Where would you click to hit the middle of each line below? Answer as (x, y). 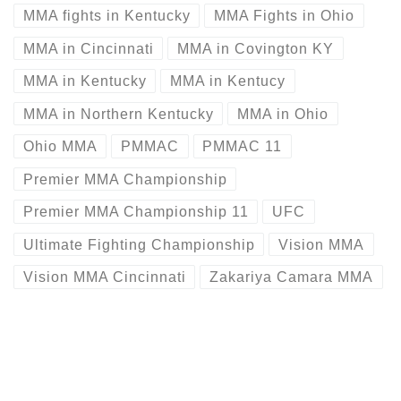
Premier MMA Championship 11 (136, 212)
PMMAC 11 (243, 147)
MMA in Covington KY (256, 48)
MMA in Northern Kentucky (118, 114)
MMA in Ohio (283, 114)
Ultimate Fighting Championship (139, 244)
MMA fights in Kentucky (107, 16)
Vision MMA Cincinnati (104, 277)
